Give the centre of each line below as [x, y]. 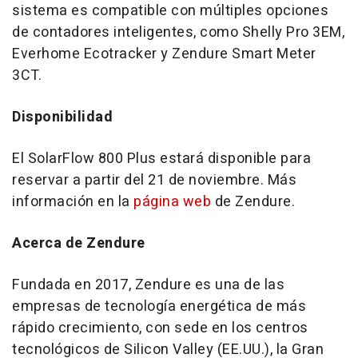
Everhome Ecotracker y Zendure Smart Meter [164, 54]
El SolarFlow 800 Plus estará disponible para [161, 159]
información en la [73, 202]
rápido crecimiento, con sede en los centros [160, 328]
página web [172, 202]
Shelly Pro [275, 33]
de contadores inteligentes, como [127, 33]
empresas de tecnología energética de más [159, 307]
